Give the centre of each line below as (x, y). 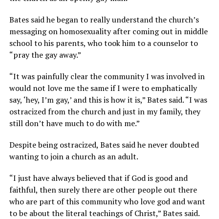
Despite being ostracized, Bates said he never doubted (104, 144)
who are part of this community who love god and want (107, 201)
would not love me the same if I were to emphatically (103, 88)
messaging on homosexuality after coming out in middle (108, 31)
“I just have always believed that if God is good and (98, 178)
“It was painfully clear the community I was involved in (107, 76)
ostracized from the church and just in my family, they (105, 111)
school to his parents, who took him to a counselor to (103, 43)
